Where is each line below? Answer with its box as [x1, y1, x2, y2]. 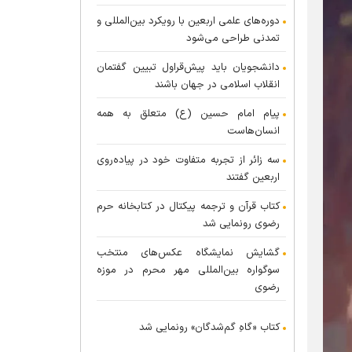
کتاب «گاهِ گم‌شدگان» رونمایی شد [139, 320, 280, 335]
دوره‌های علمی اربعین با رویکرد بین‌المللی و [97, 13, 280, 29]
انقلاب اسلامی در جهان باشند [155, 77, 280, 93]
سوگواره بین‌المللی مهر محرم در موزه [97, 262, 280, 278]
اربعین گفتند [226, 170, 280, 185]
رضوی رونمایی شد [203, 216, 280, 232]
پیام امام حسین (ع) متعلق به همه [97, 106, 280, 122]
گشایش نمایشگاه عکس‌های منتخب [97, 245, 280, 261]
